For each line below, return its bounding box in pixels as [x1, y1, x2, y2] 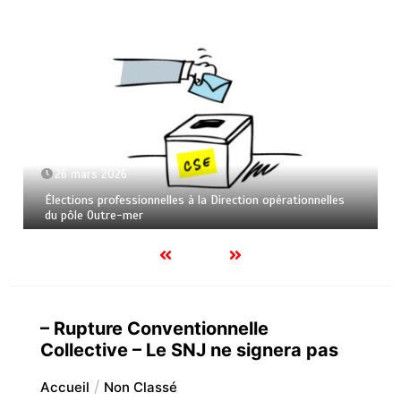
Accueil [39, 378, 90, 396]
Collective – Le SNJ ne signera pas [39, 338, 338, 361]
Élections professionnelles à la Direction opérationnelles [45, 192, 346, 209]
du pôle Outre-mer [45, 208, 144, 224]
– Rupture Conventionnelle [39, 317, 269, 339]
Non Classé [103, 378, 177, 396]
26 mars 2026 [55, 167, 128, 183]
